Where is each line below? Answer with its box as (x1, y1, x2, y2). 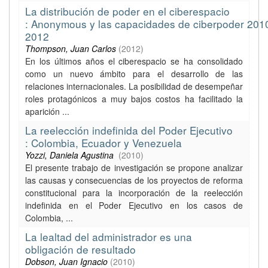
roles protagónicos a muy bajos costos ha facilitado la (25, 93, 243, 105)
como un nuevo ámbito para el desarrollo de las (25, 68, 243, 80)
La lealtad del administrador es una (25, 229, 192, 244)
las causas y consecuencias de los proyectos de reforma (25, 174, 243, 186)
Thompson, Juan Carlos (25, 42, 116, 54)
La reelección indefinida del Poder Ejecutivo (25, 123, 233, 138)
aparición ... (25, 105, 69, 117)
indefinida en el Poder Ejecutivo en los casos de (25, 199, 243, 211)
